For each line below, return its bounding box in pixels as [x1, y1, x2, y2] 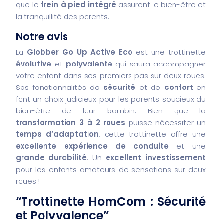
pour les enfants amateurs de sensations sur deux [16, 164, 206, 175]
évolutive [16, 58, 51, 69]
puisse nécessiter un [125, 117, 206, 128]
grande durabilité [16, 152, 87, 163]
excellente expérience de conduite [16, 140, 169, 151]
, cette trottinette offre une [98, 129, 206, 139]
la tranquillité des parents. [16, 11, 109, 22]
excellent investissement [105, 152, 206, 163]
